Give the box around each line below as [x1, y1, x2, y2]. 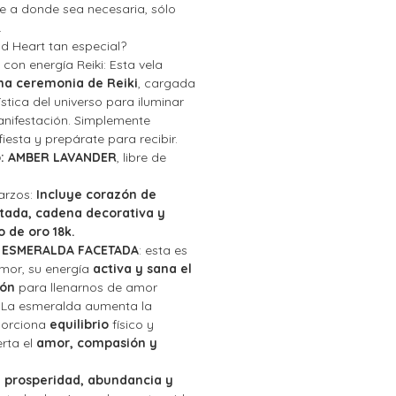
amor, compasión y [36, 335, 157, 352]
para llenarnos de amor [15, 279, 157, 296]
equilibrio [49, 316, 109, 333]
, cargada [138, 75, 195, 92]
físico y [109, 316, 154, 333]
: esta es [139, 242, 187, 259]
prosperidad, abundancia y [4, 372, 173, 389]
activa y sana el [93, 261, 192, 278]
